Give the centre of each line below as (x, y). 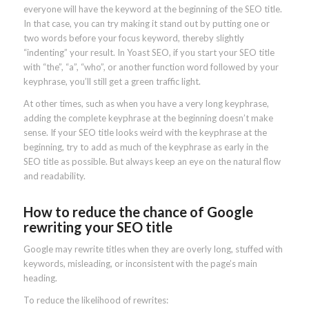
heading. (40, 278)
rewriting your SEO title (98, 227)
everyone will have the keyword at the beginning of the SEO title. (152, 9)
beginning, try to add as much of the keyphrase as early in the (146, 147)
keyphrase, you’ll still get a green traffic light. (112, 82)
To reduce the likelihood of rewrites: (96, 300)
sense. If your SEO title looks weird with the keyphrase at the (145, 133)
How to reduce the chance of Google (138, 212)
